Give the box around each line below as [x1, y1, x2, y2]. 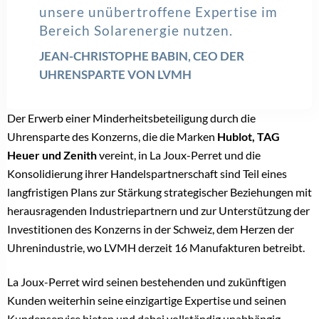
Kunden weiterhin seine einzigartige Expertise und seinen [7, 293, 286, 308]
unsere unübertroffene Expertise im [39, 4, 278, 21]
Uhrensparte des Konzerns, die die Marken [7, 130, 217, 144]
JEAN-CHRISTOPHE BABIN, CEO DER [39, 48, 244, 64]
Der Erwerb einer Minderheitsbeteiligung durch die [7, 111, 256, 125]
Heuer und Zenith [7, 148, 97, 162]
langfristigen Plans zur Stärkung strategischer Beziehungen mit [7, 185, 312, 199]
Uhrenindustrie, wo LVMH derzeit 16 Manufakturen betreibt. [7, 241, 305, 255]
